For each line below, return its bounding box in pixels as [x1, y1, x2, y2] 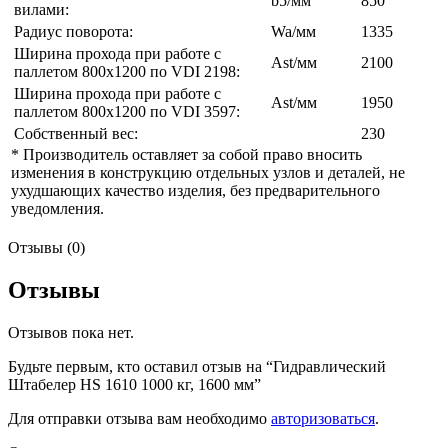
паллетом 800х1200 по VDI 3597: [14, 103, 240, 121]
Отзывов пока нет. [8, 324, 134, 342]
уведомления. [11, 200, 104, 218]
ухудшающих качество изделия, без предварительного [11, 182, 380, 200]
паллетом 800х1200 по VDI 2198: [14, 63, 240, 81]
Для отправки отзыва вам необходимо [8, 410, 271, 428]
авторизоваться [271, 410, 375, 428]
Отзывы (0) [8, 239, 85, 257]
